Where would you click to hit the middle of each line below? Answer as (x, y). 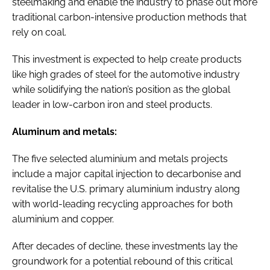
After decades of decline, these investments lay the (125, 246)
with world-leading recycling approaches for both (122, 204)
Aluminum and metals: (64, 131)
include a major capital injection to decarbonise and (127, 174)
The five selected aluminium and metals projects (120, 159)
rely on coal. (40, 32)
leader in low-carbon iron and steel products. (115, 104)
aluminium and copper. (64, 219)
